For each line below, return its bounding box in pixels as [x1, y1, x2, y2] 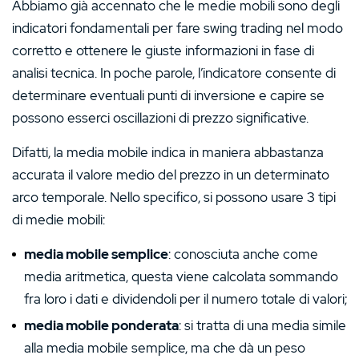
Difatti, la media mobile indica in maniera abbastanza [12, 143, 324, 161]
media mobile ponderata [24, 316, 179, 334]
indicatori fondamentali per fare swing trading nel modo [12, 18, 343, 37]
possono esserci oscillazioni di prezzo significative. [12, 108, 309, 127]
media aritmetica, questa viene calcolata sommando [24, 267, 338, 285]
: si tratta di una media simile [179, 316, 346, 334]
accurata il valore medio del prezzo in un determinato [12, 165, 329, 184]
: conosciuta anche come [168, 244, 318, 263]
